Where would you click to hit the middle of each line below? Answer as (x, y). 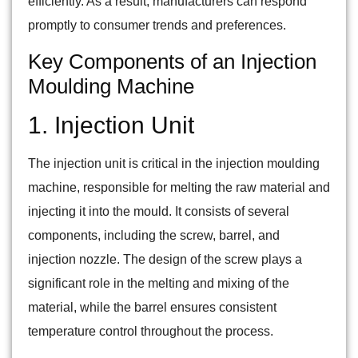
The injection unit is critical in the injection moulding (174, 164)
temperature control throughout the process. (151, 332)
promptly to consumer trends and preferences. (157, 26)
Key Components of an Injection (172, 62)
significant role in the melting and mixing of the (159, 284)
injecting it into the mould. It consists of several (159, 212)
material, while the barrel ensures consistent (152, 308)
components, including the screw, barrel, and (154, 236)
